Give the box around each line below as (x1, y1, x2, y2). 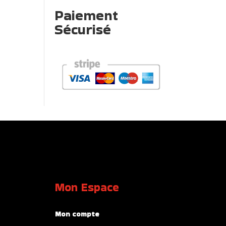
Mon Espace (54, 179, 119, 195)
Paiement (54, 5, 119, 25)
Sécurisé (54, 19, 111, 39)
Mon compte (54, 208, 99, 219)
